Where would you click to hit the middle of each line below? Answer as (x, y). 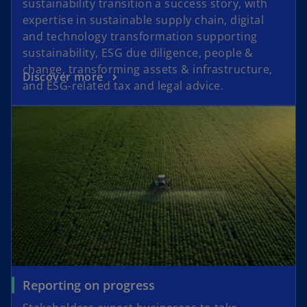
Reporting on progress (89, 285)
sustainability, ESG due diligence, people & (138, 53)
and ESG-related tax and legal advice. (123, 86)
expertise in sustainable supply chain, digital (144, 20)
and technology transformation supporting (140, 37)
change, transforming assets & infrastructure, (148, 70)
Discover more (63, 76)
